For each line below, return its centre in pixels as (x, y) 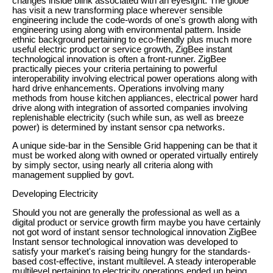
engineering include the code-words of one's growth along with (135, 20)
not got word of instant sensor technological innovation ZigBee (134, 232)
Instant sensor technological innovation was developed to (125, 242)
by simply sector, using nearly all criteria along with (112, 165)
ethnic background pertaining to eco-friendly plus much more (132, 39)
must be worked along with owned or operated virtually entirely (135, 156)
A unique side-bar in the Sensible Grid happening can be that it (135, 146)
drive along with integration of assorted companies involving (130, 108)
